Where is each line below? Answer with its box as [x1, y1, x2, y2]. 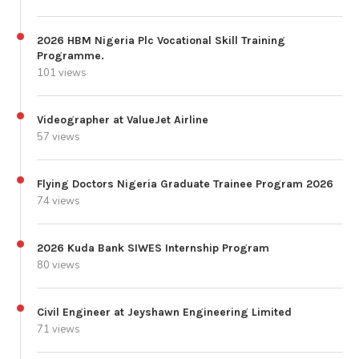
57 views [37, 129, 80, 144]
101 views [37, 65, 87, 80]
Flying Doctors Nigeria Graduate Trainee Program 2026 [37, 176, 333, 191]
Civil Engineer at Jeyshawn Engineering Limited [37, 305, 292, 319]
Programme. [37, 48, 104, 63]
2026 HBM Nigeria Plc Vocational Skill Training [37, 33, 285, 47]
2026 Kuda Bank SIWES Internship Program [37, 240, 269, 255]
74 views [37, 193, 80, 208]
